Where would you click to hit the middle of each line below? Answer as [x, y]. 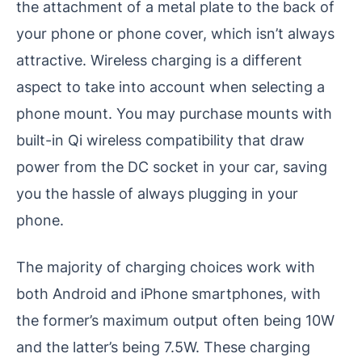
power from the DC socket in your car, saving [172, 167]
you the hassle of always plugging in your [157, 194]
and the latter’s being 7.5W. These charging [163, 347]
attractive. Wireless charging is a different [159, 60]
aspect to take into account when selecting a [170, 87]
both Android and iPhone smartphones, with [168, 294]
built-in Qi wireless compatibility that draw [160, 140]
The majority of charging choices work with [166, 267]
